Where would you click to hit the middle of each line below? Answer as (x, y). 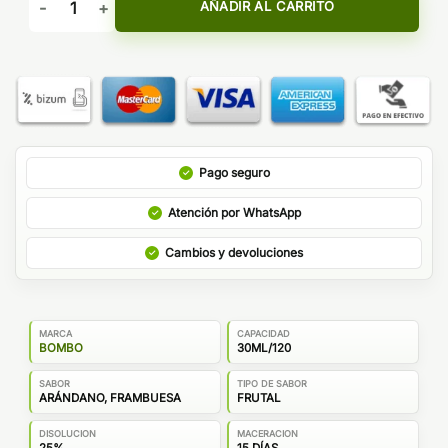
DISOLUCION (67, 433)
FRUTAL (259, 397)
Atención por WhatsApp (234, 212)
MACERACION (267, 433)
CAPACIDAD (263, 333)
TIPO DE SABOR (272, 383)
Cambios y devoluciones (234, 252)
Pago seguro (234, 172)
